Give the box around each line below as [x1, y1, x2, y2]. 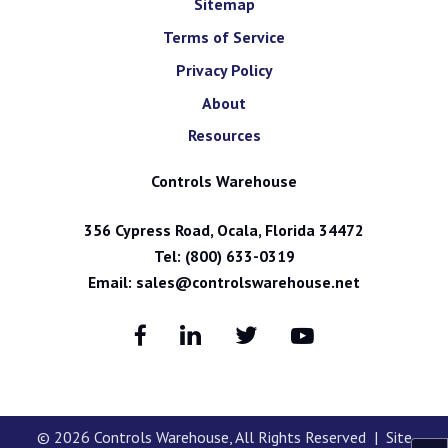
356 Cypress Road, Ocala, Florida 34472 [84, 220, 364, 241]
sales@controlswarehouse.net [136, 272, 360, 293]
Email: [88, 272, 136, 293]
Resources [187, 125, 261, 146]
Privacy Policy [175, 59, 273, 80]
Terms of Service [163, 27, 285, 47]
